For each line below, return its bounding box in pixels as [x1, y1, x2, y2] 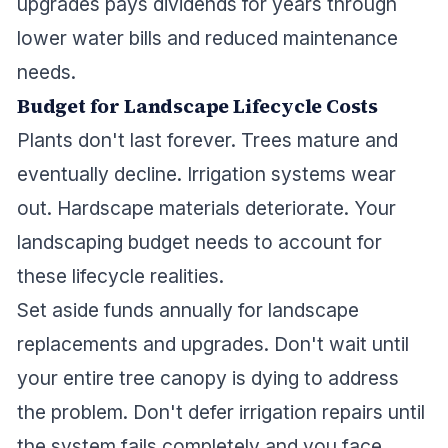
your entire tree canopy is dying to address [17, 366, 399, 391]
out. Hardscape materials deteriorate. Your [17, 196, 396, 221]
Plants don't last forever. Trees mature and [17, 128, 398, 153]
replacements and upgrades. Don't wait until [17, 332, 409, 357]
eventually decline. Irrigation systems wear [17, 162, 396, 187]
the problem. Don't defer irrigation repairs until [17, 400, 425, 425]
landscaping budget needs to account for [17, 230, 382, 255]
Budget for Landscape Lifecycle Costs [17, 93, 379, 120]
